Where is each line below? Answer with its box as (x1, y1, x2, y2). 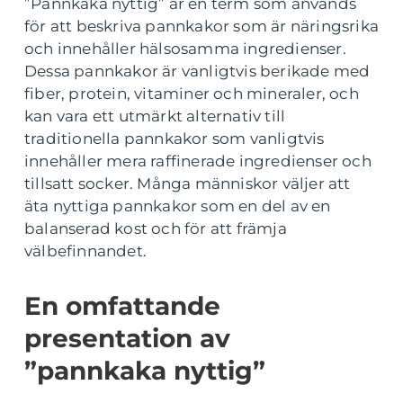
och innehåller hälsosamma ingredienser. (24, 40, 346, 58)
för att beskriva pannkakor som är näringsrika (24, 17, 380, 36)
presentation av (24, 323, 230, 354)
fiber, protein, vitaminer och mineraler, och (24, 85, 359, 103)
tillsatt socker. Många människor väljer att (24, 175, 351, 193)
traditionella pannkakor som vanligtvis (24, 130, 325, 148)
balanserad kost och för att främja (24, 219, 287, 238)
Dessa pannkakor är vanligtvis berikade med (24, 62, 371, 81)
